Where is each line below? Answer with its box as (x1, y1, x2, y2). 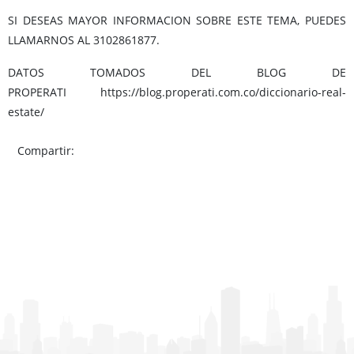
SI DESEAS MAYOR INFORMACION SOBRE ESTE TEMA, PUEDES (8, 13, 346, 28)
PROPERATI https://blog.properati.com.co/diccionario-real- (8, 85, 346, 100)
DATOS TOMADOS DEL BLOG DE (8, 65, 346, 81)
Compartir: (17, 143, 81, 159)
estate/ (8, 104, 44, 120)
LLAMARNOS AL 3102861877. (8, 32, 160, 48)
